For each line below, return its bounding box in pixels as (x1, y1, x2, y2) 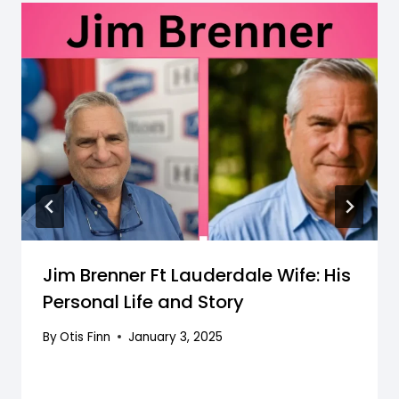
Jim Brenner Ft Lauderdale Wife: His (43, 263, 351, 289)
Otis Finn (60, 328, 111, 346)
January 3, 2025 (128, 328, 224, 346)
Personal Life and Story (43, 289, 244, 315)
